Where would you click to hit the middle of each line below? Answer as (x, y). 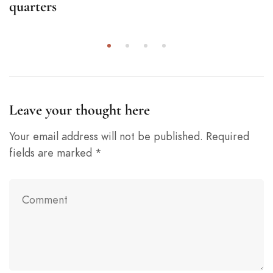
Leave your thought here (80, 110)
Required (228, 136)
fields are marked (52, 152)
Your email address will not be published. (106, 136)
